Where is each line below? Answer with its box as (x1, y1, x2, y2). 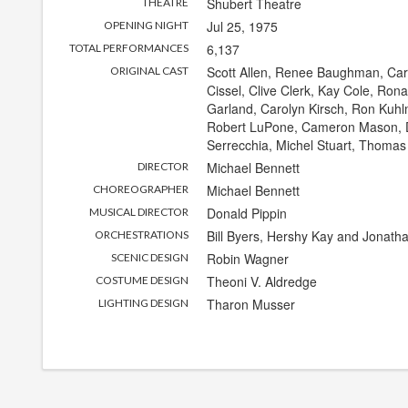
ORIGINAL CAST (109, 64, 189, 78)
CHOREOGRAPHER (92, 182, 189, 197)
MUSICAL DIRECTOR (88, 205, 189, 219)
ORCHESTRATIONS (94, 228, 189, 242)
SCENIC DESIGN (110, 250, 189, 265)
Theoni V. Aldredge (206, 272, 317, 291)
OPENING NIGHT (103, 18, 189, 33)
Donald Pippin (206, 204, 287, 223)
